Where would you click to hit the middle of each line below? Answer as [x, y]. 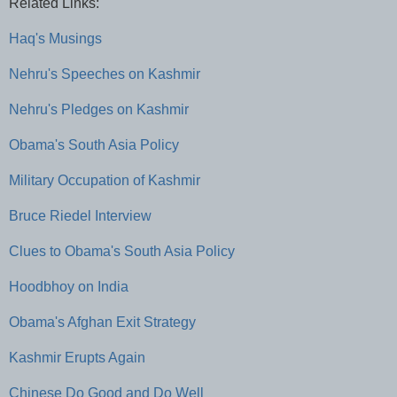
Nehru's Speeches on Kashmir [105, 74]
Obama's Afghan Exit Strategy [102, 322]
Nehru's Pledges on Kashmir [99, 109]
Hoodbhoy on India [69, 286]
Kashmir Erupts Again [77, 357]
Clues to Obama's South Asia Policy [122, 251]
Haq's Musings [55, 38]
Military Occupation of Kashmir [105, 180]
